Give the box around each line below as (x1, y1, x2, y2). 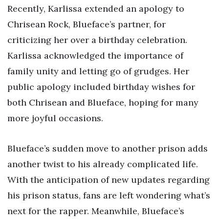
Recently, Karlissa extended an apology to (7, 3, 184, 15)
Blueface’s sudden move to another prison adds (7, 142, 208, 154)
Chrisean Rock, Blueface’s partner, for (7, 19, 166, 30)
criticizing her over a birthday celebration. (7, 34, 187, 46)
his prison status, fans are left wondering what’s (7, 189, 210, 201)
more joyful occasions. (7, 112, 103, 124)
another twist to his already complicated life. (7, 158, 198, 170)
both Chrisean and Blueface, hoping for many (7, 97, 198, 109)
